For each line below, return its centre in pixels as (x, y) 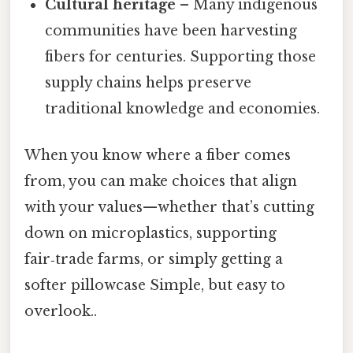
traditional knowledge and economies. (183, 109)
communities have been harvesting (171, 31)
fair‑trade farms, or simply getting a (154, 260)
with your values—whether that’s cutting (169, 208)
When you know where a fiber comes (158, 156)
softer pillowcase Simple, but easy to (155, 286)
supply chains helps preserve (149, 83)
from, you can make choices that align (161, 182)
